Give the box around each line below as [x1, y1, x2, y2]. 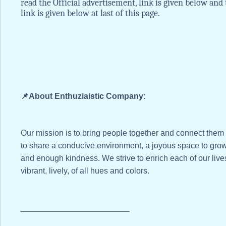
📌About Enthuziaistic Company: [21, 92, 146, 101]
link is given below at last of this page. [21, 8, 160, 19]
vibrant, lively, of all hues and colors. [21, 166, 149, 176]
